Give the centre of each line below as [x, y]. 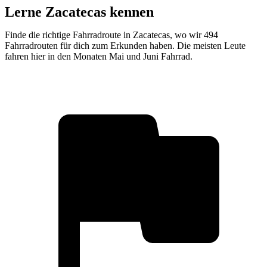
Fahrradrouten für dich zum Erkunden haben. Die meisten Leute [125, 45]
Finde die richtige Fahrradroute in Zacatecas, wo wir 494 [111, 35]
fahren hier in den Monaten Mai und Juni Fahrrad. [99, 56]
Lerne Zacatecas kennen [79, 12]
